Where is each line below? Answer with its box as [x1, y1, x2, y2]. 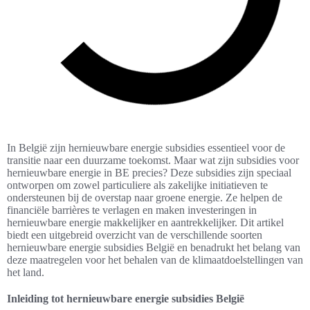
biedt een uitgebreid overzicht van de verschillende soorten [7, 229, 262, 241]
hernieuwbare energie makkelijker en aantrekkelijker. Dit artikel [7, 217, 284, 229]
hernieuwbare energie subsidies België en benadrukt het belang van [7, 241, 300, 254]
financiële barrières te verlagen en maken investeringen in [7, 204, 257, 217]
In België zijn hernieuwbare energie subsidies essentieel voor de [7, 142, 285, 154]
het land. [7, 266, 44, 279]
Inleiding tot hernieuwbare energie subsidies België [7, 293, 244, 305]
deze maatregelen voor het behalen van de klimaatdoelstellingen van [7, 254, 303, 266]
